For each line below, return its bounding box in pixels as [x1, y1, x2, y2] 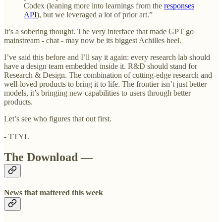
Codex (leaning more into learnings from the [24, 1, 164, 10]
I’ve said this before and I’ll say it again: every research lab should [4, 53, 210, 61]
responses [164, 1, 194, 10]
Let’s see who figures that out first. [4, 114, 111, 123]
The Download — [4, 151, 93, 164]
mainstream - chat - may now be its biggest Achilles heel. [4, 36, 181, 45]
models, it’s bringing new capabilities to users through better [4, 88, 191, 97]
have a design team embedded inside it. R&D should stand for [4, 61, 197, 70]
